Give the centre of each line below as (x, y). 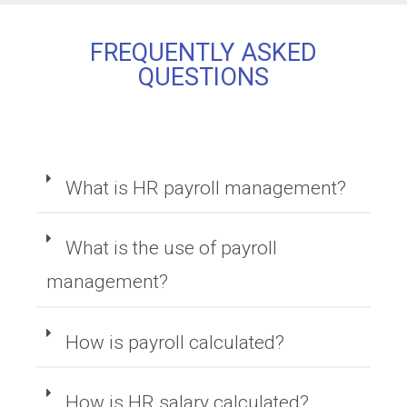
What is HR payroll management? (206, 188)
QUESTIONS (203, 77)
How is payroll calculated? (175, 342)
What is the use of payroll (172, 248)
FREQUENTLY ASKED (203, 53)
